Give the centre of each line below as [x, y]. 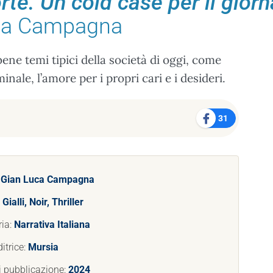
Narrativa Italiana [52, 225]
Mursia [43, 247]
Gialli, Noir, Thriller [43, 202]
